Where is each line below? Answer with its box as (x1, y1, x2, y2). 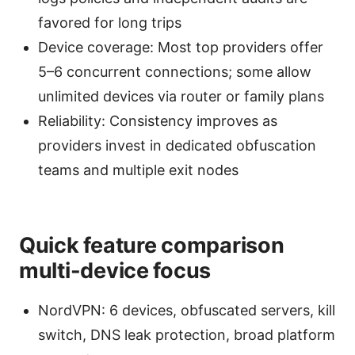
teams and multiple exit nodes (38, 162, 239, 179)
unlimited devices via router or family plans (38, 88, 324, 105)
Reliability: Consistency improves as (38, 113, 277, 130)
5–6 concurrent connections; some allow (38, 63, 311, 81)
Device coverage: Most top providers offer (38, 39, 323, 56)
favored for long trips (38, 14, 181, 32)
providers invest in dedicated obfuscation (38, 137, 316, 155)
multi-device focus (19, 258, 212, 284)
